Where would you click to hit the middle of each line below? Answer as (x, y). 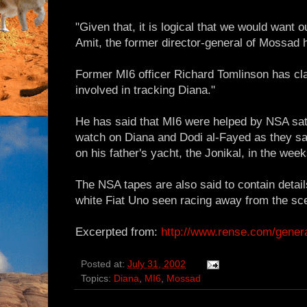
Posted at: (104, 265)
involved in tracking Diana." (145, 90)
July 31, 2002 (157, 265)
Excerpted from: (118, 232)
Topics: (97, 279)
